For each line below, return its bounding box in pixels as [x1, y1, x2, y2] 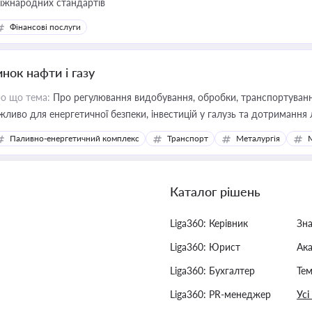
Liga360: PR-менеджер [170, 288, 271, 300]
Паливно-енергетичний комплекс [10, 133, 139, 143]
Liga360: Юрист [170, 241, 240, 253]
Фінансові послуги [10, 22, 81, 32]
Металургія [236, 133, 280, 143]
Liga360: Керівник [170, 217, 248, 229]
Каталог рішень [170, 184, 260, 199]
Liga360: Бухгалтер [170, 265, 255, 276]
